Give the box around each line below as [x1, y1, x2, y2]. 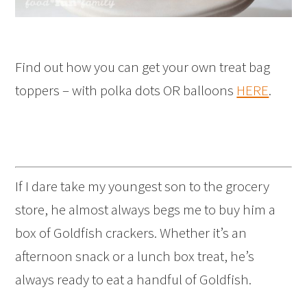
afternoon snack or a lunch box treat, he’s [15, 247, 255, 266]
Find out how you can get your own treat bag [15, 57, 271, 76]
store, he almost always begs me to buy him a [15, 200, 276, 219]
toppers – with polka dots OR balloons [15, 80, 237, 99]
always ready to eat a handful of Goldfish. [15, 270, 252, 289]
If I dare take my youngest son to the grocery [15, 177, 270, 196]
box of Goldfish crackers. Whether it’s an [15, 223, 247, 243]
